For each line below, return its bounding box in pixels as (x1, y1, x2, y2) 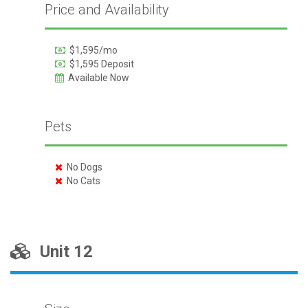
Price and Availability (44, 1, 169, 18)
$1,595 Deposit (65, 58, 134, 69)
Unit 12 (32, 242, 93, 261)
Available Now (63, 72, 129, 83)
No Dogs (62, 162, 102, 173)
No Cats (62, 175, 100, 186)
